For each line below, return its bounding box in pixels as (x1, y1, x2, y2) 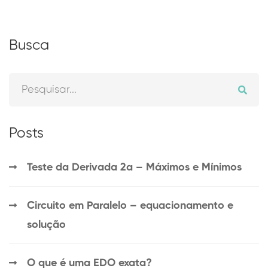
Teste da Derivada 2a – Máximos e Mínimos (27, 162, 242, 173)
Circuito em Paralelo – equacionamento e (27, 200, 233, 212)
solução (27, 220, 66, 231)
